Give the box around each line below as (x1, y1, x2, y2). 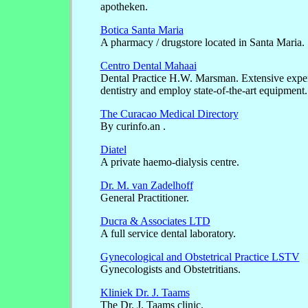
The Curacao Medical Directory (100, 108, 239, 120)
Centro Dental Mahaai (100, 60, 197, 72)
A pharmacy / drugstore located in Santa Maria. (100, 36, 305, 49)
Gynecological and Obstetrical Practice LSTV (100, 251, 300, 263)
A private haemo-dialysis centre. (100, 156, 239, 168)
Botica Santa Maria (100, 24, 184, 36)
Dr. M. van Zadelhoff (100, 179, 193, 192)
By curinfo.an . (100, 120, 166, 133)
